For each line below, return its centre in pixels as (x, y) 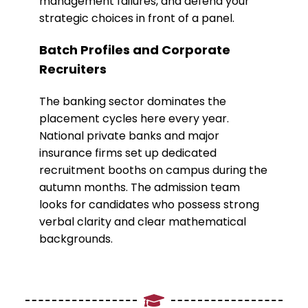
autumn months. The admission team (140, 188)
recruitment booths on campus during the (153, 170)
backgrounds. (76, 239)
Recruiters (73, 69)
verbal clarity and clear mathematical (143, 222)
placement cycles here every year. (134, 119)
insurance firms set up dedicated (128, 153)
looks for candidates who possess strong (149, 205)
